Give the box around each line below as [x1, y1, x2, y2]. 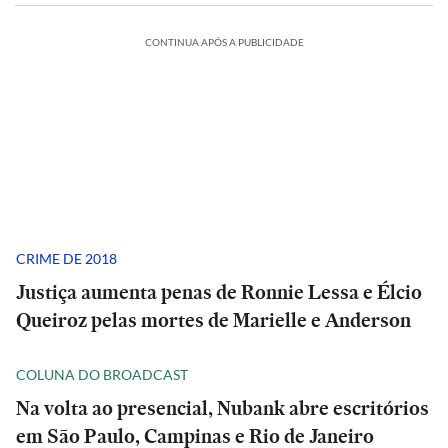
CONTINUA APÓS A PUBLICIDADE [144, 36, 304, 48]
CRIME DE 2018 [16, 249, 117, 267]
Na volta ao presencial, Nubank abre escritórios [16, 394, 429, 422]
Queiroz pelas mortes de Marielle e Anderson [16, 306, 411, 334]
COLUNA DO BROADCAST [16, 365, 188, 383]
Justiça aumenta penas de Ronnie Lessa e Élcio [16, 278, 422, 306]
